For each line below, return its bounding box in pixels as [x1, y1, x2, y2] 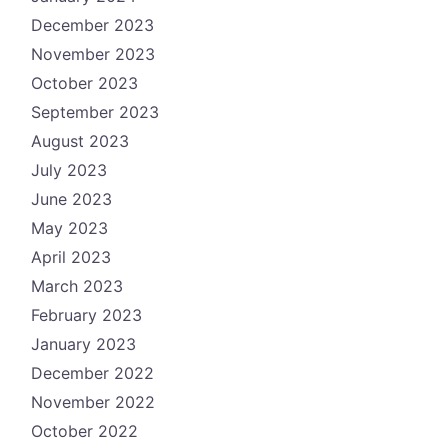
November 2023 [31, 43, 155, 64]
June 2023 [31, 188, 112, 209]
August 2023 [31, 130, 129, 151]
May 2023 [31, 217, 108, 238]
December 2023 [31, 14, 154, 35]
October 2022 [31, 420, 138, 441]
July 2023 [31, 159, 107, 180]
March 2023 [31, 275, 123, 296]
